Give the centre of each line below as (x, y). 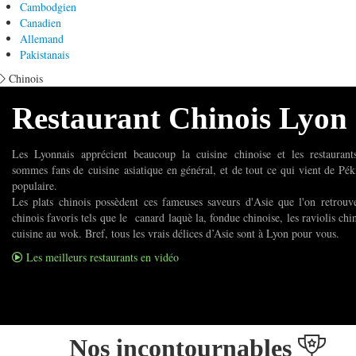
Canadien (41, 23)
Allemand (42, 39)
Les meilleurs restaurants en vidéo (101, 257)
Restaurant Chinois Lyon (180, 118)
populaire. (35, 186)
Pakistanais (44, 54)
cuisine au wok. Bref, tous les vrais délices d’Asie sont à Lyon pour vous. (176, 233)
